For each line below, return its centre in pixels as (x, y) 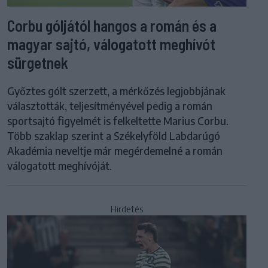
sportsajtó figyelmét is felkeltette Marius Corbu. (118, 121)
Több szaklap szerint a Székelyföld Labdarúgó (114, 136)
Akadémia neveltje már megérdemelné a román (115, 151)
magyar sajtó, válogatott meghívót (111, 44)
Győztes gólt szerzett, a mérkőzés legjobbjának (116, 91)
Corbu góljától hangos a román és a (112, 26)
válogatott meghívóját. (60, 166)
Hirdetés (127, 209)
